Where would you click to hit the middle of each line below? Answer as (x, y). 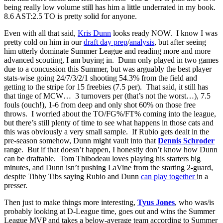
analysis (142, 42)
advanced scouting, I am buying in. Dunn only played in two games (111, 60)
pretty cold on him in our (44, 42)
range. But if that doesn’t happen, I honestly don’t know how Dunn (111, 149)
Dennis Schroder (186, 140)
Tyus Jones (156, 202)
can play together (169, 176)
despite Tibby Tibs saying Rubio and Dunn (72, 176)
